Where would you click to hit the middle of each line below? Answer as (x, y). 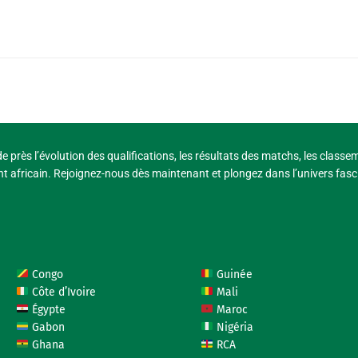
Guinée (233, 274)
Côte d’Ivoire (63, 292)
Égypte (48, 309)
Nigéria (233, 327)
